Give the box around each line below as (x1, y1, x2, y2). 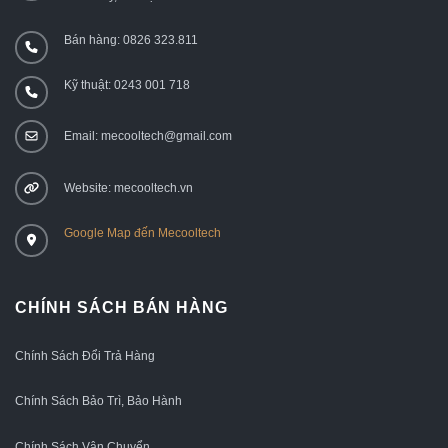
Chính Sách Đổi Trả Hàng (15, 348, 155, 363)
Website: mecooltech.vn (64, 181, 193, 195)
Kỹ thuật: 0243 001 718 (64, 77, 190, 92)
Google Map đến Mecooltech (64, 225, 221, 240)
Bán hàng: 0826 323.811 (64, 33, 198, 48)
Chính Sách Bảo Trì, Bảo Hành (15, 394, 182, 409)
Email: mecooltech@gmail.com (64, 129, 232, 144)
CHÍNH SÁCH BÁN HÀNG (15, 299, 229, 317)
